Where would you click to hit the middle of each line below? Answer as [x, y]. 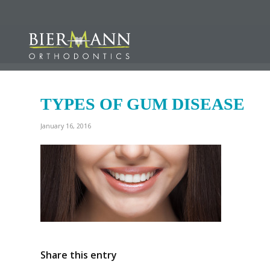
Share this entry [79, 255]
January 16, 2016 [66, 126]
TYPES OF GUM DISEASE [143, 104]
